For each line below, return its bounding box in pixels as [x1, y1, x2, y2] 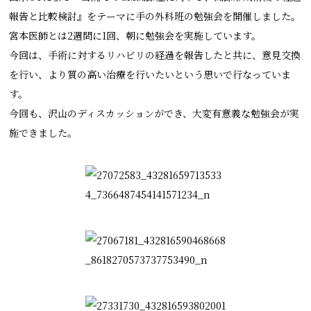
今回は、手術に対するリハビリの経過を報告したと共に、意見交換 [9, 48, 301, 62]
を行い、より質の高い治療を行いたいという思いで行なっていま [9, 67, 292, 82]
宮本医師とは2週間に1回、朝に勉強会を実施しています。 [9, 28, 262, 43]
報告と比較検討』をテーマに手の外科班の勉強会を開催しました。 [9, 9, 301, 24]
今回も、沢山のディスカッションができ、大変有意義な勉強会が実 [9, 106, 300, 121]
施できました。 [9, 126, 78, 140]
